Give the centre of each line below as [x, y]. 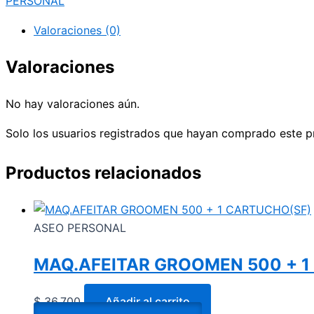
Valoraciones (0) [77, 30]
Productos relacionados [103, 173]
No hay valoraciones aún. [73, 104]
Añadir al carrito [148, 301]
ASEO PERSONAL [80, 228]
